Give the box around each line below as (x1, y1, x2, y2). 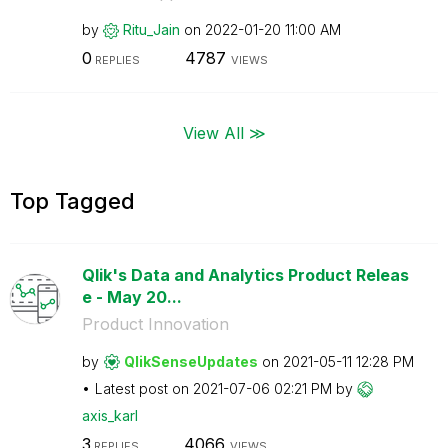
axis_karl (81, 406, 138, 424)
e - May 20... (81, 286, 182, 307)
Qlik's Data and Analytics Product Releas (81, 264, 409, 285)
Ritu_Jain (122, 20, 180, 38)
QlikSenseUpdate (123, 352, 249, 370)
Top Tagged (10, 187, 135, 214)
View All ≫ (182, 122, 266, 142)
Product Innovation (81, 313, 229, 334)
